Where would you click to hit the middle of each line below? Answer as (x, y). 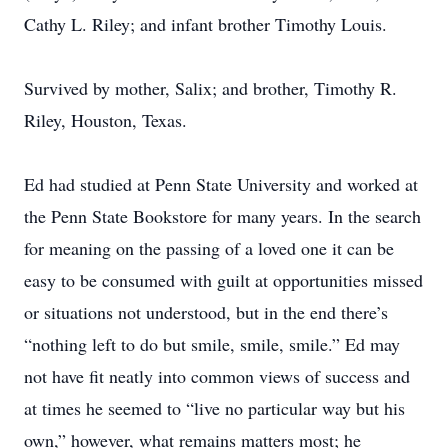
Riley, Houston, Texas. (105, 120)
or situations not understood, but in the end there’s (206, 312)
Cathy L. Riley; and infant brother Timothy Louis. (205, 24)
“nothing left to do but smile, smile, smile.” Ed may (212, 344)
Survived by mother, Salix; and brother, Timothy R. (210, 88)
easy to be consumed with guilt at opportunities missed (223, 280)
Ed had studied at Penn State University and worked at (221, 184)
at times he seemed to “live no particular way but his (214, 408)
